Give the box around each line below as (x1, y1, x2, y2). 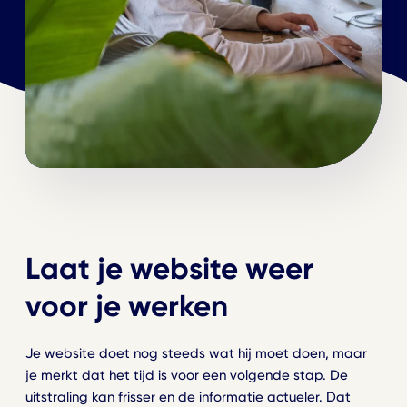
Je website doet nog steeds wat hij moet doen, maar (25, 344, 367, 362)
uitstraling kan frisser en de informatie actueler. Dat (25, 388, 351, 405)
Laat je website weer (25, 249, 313, 287)
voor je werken (25, 286, 228, 324)
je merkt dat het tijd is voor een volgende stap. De (25, 366, 348, 383)
